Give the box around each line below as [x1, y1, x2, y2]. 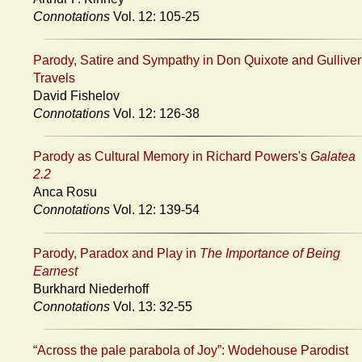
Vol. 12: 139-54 [110, 203, 200, 217]
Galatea [310, 149, 356, 164]
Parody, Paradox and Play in [33, 246, 200, 261]
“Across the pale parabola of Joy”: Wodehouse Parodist [33, 343, 348, 357]
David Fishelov [33, 88, 120, 103]
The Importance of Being [200, 246, 340, 261]
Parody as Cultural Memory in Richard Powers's [33, 149, 310, 164]
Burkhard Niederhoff [33, 282, 149, 297]
